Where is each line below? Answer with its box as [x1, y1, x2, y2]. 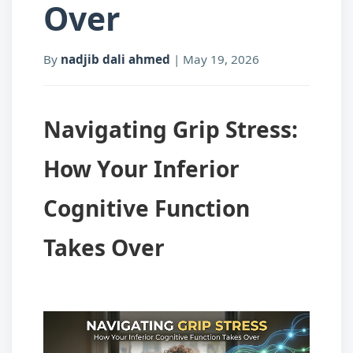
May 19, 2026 [183, 50, 259, 67]
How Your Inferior [43, 153, 240, 184]
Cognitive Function [43, 192, 250, 223]
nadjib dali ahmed [61, 50, 170, 67]
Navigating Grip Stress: [43, 113, 298, 144]
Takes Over [43, 232, 165, 262]
